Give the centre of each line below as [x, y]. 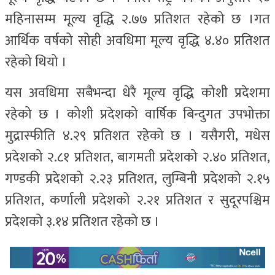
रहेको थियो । [36, 62]
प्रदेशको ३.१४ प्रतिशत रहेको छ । [82, 222]
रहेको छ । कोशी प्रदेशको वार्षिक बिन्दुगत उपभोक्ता [137, 114]
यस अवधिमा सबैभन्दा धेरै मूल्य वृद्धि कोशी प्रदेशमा [137, 93]
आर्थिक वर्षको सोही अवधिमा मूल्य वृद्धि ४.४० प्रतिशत [137, 41]
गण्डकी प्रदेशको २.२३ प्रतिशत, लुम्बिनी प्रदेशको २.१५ [137, 179]
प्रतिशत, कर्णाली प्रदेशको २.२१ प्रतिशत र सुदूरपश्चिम [137, 200]
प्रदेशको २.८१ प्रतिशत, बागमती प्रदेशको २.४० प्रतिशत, [137, 157]
